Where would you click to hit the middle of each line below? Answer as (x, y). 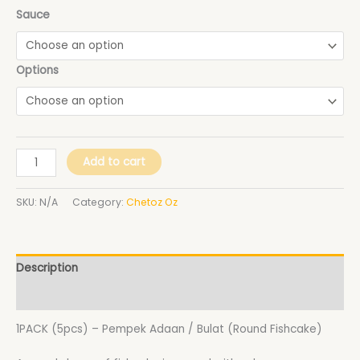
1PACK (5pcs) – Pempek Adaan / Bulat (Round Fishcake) (169, 329)
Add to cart (115, 162)
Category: (99, 202)
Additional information (77, 296)
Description (47, 268)
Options (37, 71)
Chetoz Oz (152, 202)
